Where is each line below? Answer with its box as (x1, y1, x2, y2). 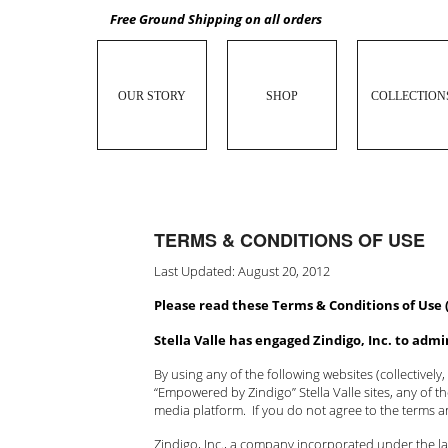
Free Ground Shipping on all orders (110, 11, 322, 28)
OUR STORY (118, 89, 186, 103)
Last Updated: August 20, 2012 (153, 262, 330, 280)
